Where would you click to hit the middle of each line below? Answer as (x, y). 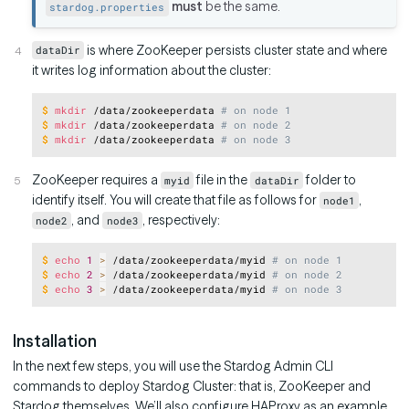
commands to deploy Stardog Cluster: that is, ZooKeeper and (192, 386)
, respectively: (181, 220)
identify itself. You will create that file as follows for (176, 200)
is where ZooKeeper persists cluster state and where (236, 50)
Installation (55, 341)
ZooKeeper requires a (96, 180)
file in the (222, 180)
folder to (329, 180)
